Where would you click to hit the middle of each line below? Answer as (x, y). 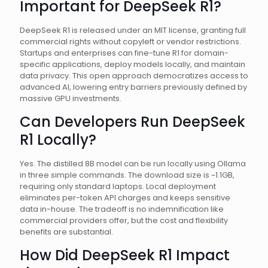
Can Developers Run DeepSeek (133, 122)
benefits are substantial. (66, 232)
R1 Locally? (58, 140)
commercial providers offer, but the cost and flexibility (124, 220)
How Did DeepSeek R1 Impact (125, 255)
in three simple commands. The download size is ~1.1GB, (127, 175)
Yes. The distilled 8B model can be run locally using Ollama (133, 164)
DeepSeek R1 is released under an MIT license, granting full (133, 30)
